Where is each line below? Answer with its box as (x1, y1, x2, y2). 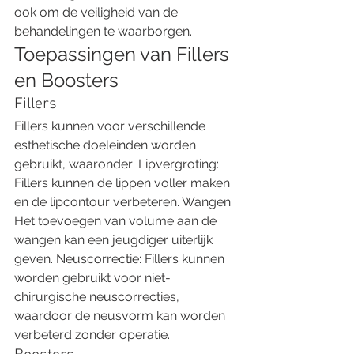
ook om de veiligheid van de (14, 4, 181, 20)
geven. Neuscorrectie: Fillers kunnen (14, 250, 228, 266)
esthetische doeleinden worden (14, 137, 199, 153)
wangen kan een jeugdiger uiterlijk (14, 232, 216, 247)
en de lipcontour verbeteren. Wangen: (14, 194, 236, 209)
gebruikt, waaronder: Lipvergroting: (14, 156, 222, 171)
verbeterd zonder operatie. (14, 326, 173, 342)
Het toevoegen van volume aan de (14, 213, 220, 228)
